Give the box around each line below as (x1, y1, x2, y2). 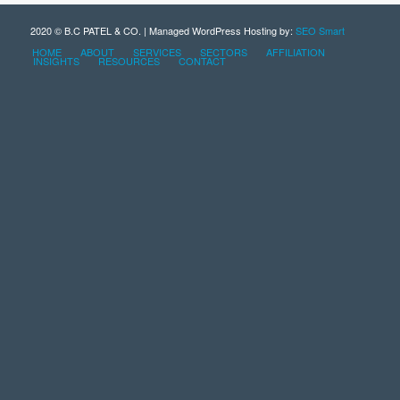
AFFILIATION (265, 45, 325, 59)
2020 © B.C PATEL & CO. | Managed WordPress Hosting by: (29, 23, 296, 37)
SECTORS (199, 45, 247, 59)
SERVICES (132, 45, 181, 59)
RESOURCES (97, 54, 160, 68)
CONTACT (178, 54, 226, 68)
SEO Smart (295, 23, 345, 37)
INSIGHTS (32, 54, 79, 68)
